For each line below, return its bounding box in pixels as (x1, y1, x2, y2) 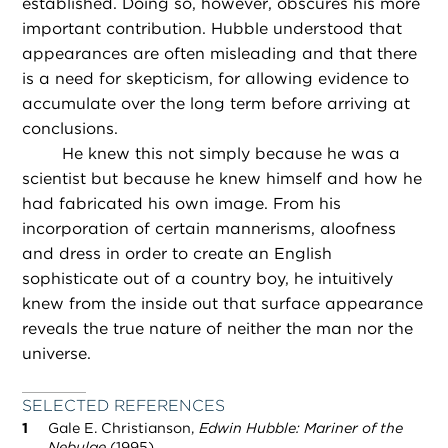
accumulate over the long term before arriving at (22, 94, 411, 114)
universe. (22, 344, 92, 364)
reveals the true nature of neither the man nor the (22, 319, 414, 339)
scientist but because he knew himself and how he (22, 169, 423, 189)
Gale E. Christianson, (47, 419, 199, 437)
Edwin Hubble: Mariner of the (198, 419, 403, 437)
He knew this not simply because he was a (62, 144, 401, 164)
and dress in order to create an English (22, 244, 333, 264)
